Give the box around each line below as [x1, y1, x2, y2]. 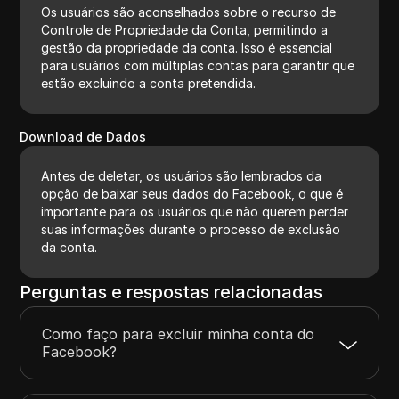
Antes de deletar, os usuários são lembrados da [41, 167, 322, 183]
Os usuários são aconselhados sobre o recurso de [41, 4, 337, 20]
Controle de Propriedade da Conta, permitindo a [41, 21, 329, 37]
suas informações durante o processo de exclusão [41, 221, 341, 237]
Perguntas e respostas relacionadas [20, 281, 323, 303]
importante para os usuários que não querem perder [41, 203, 349, 219]
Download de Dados [20, 128, 147, 144]
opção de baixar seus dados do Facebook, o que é [41, 185, 344, 201]
